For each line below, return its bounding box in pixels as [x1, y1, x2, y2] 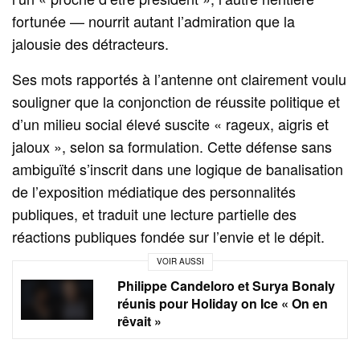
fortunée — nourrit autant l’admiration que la [12, 10, 296, 31]
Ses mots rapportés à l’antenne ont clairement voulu [12, 67, 347, 89]
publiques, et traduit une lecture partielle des [12, 202, 297, 224]
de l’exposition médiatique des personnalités [12, 180, 297, 202]
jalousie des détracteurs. [12, 32, 170, 54]
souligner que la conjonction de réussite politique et [12, 90, 341, 112]
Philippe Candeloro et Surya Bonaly [117, 276, 335, 295]
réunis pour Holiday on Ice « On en [117, 293, 328, 313]
